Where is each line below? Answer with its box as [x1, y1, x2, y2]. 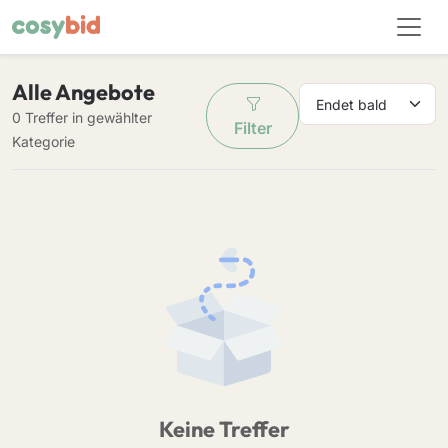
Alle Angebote [12, 78, 155, 106]
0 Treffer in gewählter [12, 109, 152, 126]
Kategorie [12, 133, 75, 150]
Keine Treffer [158, 415, 290, 443]
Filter [233, 118, 272, 138]
